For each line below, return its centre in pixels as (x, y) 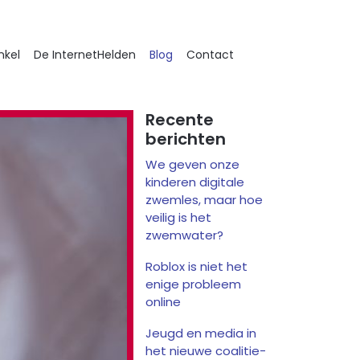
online (164, 301)
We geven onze (193, 164)
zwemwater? (185, 235)
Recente (180, 120)
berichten (186, 139)
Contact (210, 55)
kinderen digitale (195, 182)
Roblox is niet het (197, 266)
